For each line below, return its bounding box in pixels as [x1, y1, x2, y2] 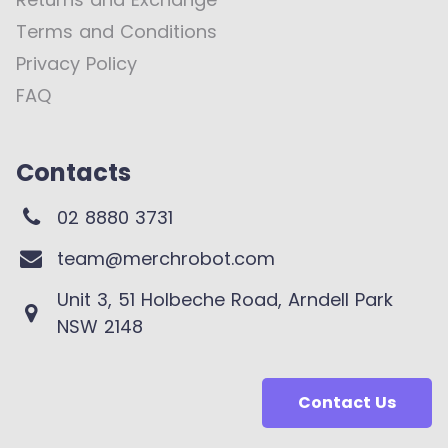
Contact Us [297, 391, 396, 414]
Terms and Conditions [16, 19, 217, 44]
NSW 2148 [56, 314, 143, 339]
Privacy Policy [16, 51, 137, 76]
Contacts [16, 156, 131, 189]
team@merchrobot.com [56, 246, 275, 271]
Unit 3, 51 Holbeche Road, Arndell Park [56, 287, 393, 312]
